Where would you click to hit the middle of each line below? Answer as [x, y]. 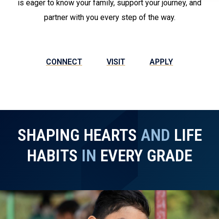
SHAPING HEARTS [79, 135]
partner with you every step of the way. [109, 17]
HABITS [54, 155]
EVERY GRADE [144, 155]
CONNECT [64, 62]
